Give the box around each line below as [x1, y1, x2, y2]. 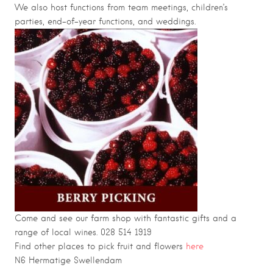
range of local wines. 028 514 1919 [15, 227, 152, 238]
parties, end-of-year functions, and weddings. [15, 16, 196, 27]
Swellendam [74, 255, 122, 266]
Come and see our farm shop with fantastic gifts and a [15, 213, 236, 224]
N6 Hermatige [15, 255, 74, 266]
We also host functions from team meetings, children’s [15, 2, 228, 13]
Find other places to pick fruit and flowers [15, 241, 186, 252]
